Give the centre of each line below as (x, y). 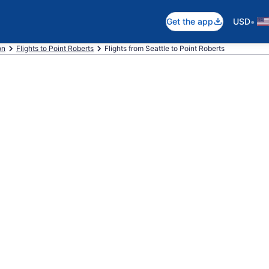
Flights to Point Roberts (55, 48)
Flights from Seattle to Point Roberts (165, 48)
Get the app (190, 21)
